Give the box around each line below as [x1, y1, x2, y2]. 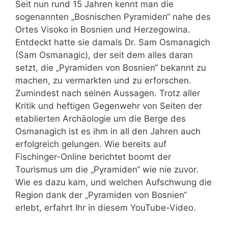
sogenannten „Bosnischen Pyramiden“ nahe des [15, 12, 211, 22]
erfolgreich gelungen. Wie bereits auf [15, 139, 166, 150]
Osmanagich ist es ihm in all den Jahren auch [15, 126, 201, 137]
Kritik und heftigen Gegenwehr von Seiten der [15, 101, 202, 111]
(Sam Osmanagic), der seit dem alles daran [15, 50, 193, 61]
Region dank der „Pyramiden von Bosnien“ [15, 190, 187, 201]
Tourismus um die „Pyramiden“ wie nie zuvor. [15, 164, 198, 175]
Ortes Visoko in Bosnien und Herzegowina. [15, 24, 190, 35]
